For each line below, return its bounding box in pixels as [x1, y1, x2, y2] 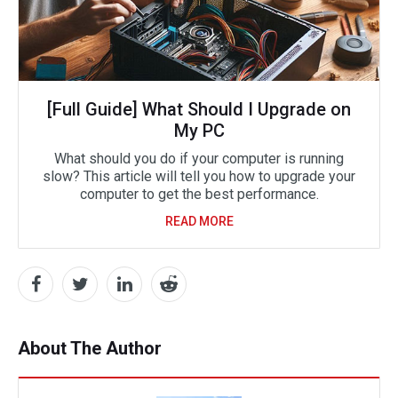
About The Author [18, 338, 162, 359]
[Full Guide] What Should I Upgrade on [47, 99, 351, 120]
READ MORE [164, 214, 234, 228]
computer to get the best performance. [79, 186, 319, 203]
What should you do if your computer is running [54, 150, 344, 167]
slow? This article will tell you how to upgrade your [43, 168, 355, 185]
